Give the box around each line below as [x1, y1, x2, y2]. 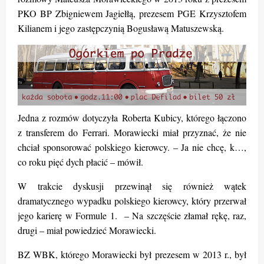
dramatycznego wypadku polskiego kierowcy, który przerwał [18, 194, 246, 207]
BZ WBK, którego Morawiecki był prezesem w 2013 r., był [18, 247, 246, 260]
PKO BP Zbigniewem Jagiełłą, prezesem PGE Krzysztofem [18, 6, 246, 19]
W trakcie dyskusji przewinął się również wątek [18, 179, 246, 192]
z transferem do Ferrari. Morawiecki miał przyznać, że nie [18, 126, 246, 138]
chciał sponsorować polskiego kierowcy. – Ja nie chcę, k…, [18, 140, 246, 153]
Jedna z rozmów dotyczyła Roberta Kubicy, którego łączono [18, 111, 246, 124]
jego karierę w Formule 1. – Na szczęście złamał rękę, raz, [18, 209, 246, 222]
